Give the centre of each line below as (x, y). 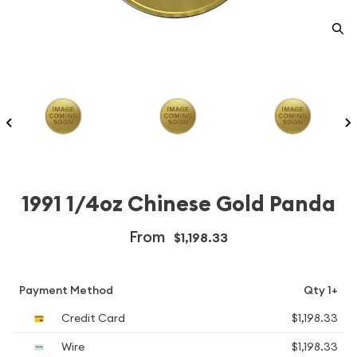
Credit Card (92, 318)
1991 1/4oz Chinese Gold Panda (178, 204)
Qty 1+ (321, 290)
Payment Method (66, 290)
